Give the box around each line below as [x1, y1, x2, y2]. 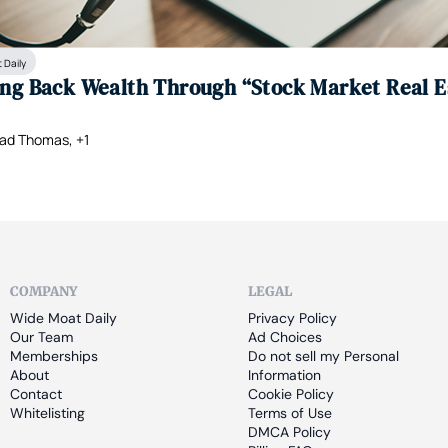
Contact [9, 385, 62, 404]
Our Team [9, 328, 73, 347]
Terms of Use [247, 404, 332, 423]
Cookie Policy [247, 385, 334, 404]
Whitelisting [9, 404, 85, 423]
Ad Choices [247, 328, 322, 347]
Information [247, 366, 321, 385]
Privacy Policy [247, 309, 337, 328]
